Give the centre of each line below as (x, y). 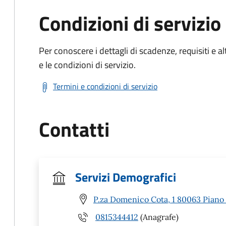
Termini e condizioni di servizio (105, 86)
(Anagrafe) (158, 217)
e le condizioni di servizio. (87, 65)
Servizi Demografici (126, 177)
